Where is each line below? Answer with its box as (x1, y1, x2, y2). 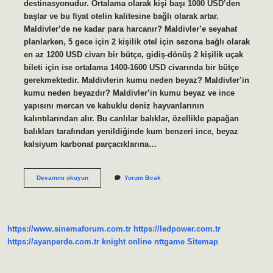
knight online (102, 237, 152, 247)
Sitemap (187, 237, 218, 247)
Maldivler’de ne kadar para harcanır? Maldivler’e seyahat (23, 24, 237, 34)
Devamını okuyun (36, 174, 88, 181)
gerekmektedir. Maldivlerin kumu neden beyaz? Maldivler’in (23, 75, 249, 85)
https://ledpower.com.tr (133, 224, 221, 234)
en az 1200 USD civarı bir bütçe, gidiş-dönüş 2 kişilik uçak (23, 49, 243, 59)
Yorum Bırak (124, 174, 161, 181)
